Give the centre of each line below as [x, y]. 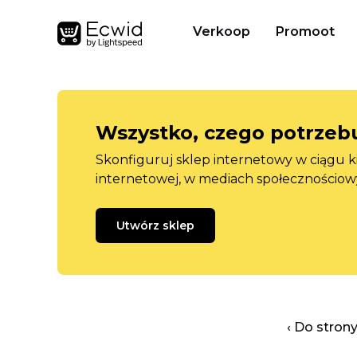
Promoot [305, 31]
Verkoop [222, 31]
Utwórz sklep [155, 226]
